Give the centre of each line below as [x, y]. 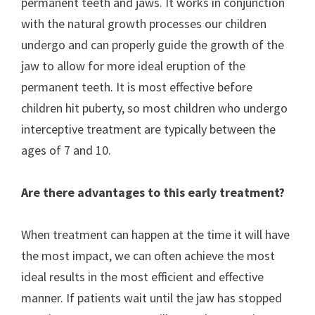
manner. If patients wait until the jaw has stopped [152, 298]
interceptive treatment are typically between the [148, 129]
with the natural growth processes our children [144, 24]
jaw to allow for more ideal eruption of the [133, 66]
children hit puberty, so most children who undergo [154, 108]
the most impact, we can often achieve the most [148, 256]
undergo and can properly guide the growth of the [153, 45]
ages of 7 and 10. [67, 150]
